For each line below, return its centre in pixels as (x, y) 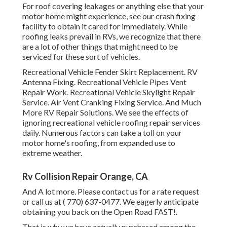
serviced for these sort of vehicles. (81, 57)
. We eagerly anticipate (159, 202)
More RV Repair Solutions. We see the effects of (105, 112)
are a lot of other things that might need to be (100, 47)
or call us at (43, 202)
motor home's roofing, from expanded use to (99, 143)
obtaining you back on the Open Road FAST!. (100, 212)
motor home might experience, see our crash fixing (109, 16)
